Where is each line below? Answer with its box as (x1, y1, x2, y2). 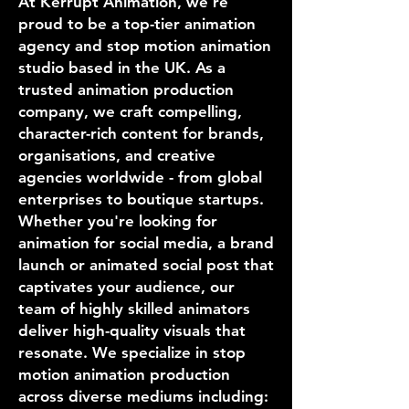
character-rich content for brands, (18, 124, 264, 142)
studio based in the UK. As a (18, 58, 225, 77)
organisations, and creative (18, 146, 215, 164)
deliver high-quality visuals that (18, 321, 246, 340)
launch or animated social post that (18, 256, 274, 274)
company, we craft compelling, (18, 102, 242, 121)
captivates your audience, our (18, 278, 235, 296)
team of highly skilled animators (18, 299, 250, 318)
